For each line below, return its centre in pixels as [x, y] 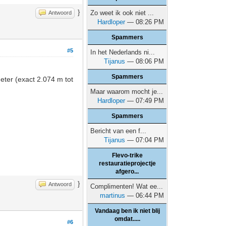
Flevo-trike [127, 155]
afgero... [127, 172]
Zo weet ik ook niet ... [122, 13]
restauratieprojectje [127, 163]
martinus [113, 195]
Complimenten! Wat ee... [127, 186]
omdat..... [127, 219]
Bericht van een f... [119, 131]
